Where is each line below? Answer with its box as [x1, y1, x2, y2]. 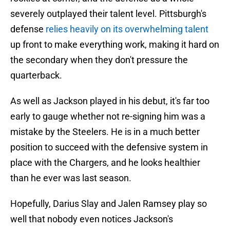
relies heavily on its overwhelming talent [44, 24, 208, 35]
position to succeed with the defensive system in [10, 142, 208, 153]
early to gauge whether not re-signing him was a [10, 111, 205, 122]
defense [10, 24, 44, 35]
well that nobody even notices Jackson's [10, 214, 173, 225]
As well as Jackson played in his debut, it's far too [10, 95, 209, 107]
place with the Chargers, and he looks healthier [10, 157, 200, 168]
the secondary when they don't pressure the [10, 54, 188, 66]
